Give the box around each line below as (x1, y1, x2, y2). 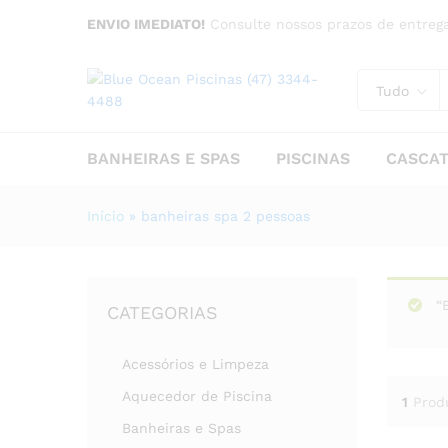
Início (87, 208, 124, 224)
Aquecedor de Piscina (122, 388, 272, 404)
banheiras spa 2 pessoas (141, 208, 310, 224)
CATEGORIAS (107, 302, 218, 323)
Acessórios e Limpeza (122, 356, 269, 372)
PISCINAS (276, 149, 350, 168)
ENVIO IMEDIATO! (87, 16, 205, 32)
